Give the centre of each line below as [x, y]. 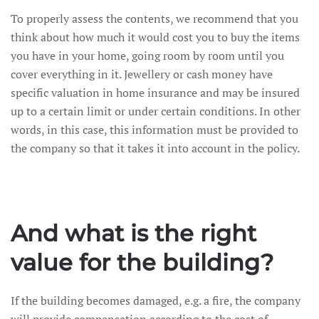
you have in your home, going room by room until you [147, 56]
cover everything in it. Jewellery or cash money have [142, 74]
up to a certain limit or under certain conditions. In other [156, 111]
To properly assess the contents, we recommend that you [155, 19]
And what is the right [134, 233]
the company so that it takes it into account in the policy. [155, 148]
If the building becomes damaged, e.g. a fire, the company [156, 300]
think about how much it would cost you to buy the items [155, 37]
